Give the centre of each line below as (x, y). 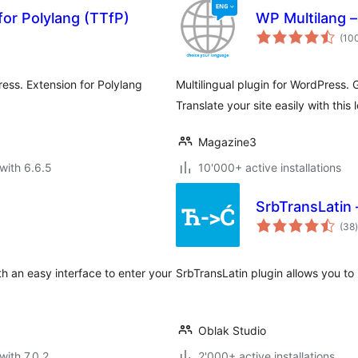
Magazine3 (227, 142)
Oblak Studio (232, 330)
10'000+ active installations (270, 167)
